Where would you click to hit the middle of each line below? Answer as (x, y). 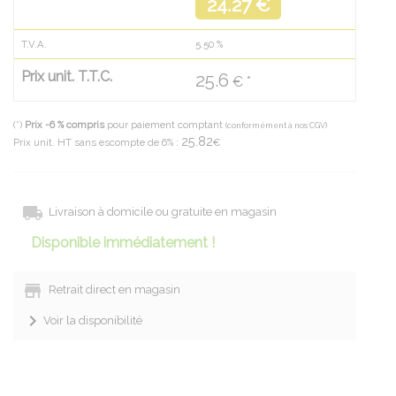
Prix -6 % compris (65, 125)
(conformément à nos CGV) (276, 126)
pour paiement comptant (165, 125)
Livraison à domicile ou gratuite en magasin (160, 212)
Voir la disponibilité (93, 320)
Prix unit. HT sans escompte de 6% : (97, 143)
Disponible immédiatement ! (123, 243)
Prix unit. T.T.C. (67, 77)
